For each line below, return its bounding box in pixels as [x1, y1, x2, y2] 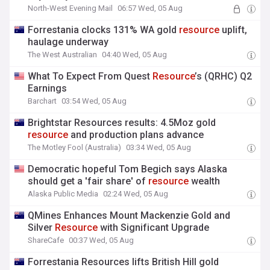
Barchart [28, 96, 57, 105]
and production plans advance [68, 129, 204, 140]
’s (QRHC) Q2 [195, 71, 253, 82]
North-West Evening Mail [28, 4, 113, 13]
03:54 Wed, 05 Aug [61, 96, 127, 105]
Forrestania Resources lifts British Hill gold [28, 256, 219, 268]
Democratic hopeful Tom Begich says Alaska [28, 163, 228, 175]
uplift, [219, 24, 248, 36]
